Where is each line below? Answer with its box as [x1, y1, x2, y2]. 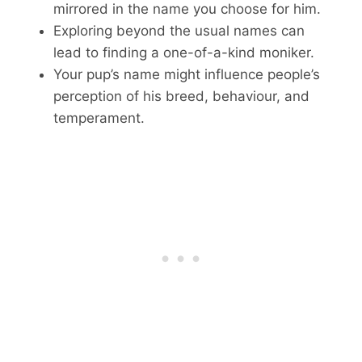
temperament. [53, 109, 145, 126]
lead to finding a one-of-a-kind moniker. [53, 44, 314, 61]
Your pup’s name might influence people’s [53, 65, 320, 82]
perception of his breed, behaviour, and [53, 87, 309, 104]
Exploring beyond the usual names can [53, 22, 305, 39]
